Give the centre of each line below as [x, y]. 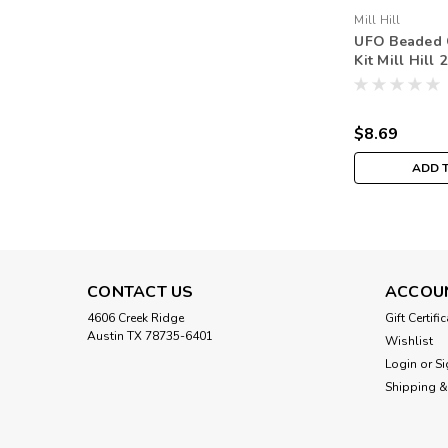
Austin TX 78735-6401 [150, 336]
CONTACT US [140, 292]
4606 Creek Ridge [135, 318]
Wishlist [408, 341]
